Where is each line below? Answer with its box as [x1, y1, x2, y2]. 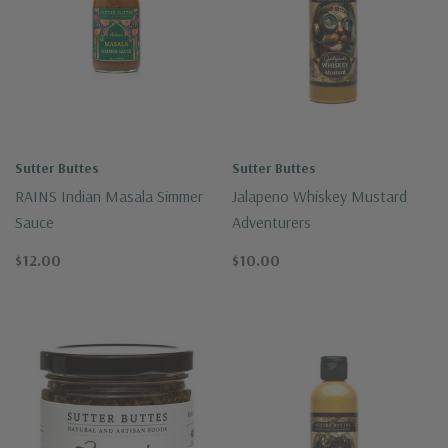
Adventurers [232, 211, 311, 232]
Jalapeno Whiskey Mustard [232, 185, 407, 206]
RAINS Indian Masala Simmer [15, 185, 203, 206]
